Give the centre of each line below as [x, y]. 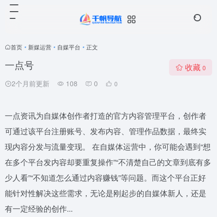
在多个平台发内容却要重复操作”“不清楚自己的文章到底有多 [108, 162]
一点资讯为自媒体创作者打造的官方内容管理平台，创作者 [106, 116]
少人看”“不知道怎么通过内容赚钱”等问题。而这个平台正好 [105, 178]
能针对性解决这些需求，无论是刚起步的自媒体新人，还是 [106, 193]
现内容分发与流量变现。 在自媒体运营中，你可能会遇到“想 [108, 147]
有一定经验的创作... [39, 209]
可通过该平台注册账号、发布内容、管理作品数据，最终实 [106, 131]
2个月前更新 [31, 83]
